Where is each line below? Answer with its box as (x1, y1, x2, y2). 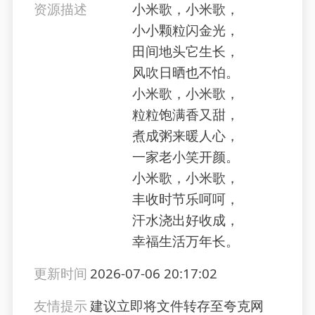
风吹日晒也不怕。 (132, 63, 239, 82)
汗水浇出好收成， (132, 211, 239, 230)
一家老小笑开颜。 (132, 148, 239, 167)
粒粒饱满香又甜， (132, 105, 239, 124)
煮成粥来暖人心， (132, 127, 239, 146)
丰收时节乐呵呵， (132, 190, 239, 209)
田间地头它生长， (132, 42, 239, 61)
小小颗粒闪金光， (132, 21, 239, 40)
